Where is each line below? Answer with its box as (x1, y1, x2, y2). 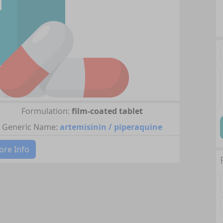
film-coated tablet (72, 106, 143, 116)
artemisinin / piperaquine (60, 121, 163, 132)
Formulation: (21, 106, 70, 116)
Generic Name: (2, 121, 58, 132)
